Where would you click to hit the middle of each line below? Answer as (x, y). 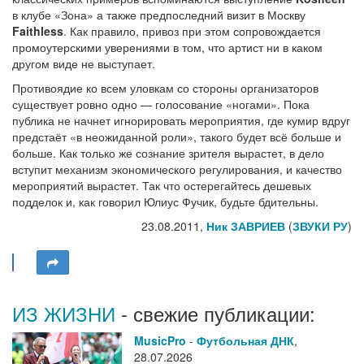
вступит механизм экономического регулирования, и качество (177, 169)
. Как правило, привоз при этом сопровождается (192, 30)
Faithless (38, 30)
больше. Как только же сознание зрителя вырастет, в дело (168, 152)
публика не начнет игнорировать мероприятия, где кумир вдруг (181, 120)
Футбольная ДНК (245, 340)
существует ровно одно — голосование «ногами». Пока (161, 104)
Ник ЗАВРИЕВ (246, 225)
